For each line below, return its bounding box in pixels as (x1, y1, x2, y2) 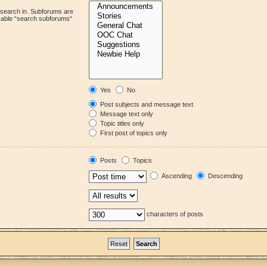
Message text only (98, 110, 154, 117)
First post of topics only (98, 129, 168, 136)
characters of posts (145, 210, 204, 218)
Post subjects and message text (98, 101, 194, 108)
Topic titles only (98, 120, 145, 127)
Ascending (160, 172, 193, 180)
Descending (206, 172, 243, 180)
